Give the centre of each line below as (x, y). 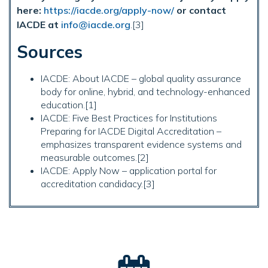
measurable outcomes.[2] (95, 158)
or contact (201, 10)
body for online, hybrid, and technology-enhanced (145, 92)
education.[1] (69, 105)
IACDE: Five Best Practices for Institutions (129, 118)
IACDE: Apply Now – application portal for (129, 171)
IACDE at (38, 25)
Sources (50, 52)
